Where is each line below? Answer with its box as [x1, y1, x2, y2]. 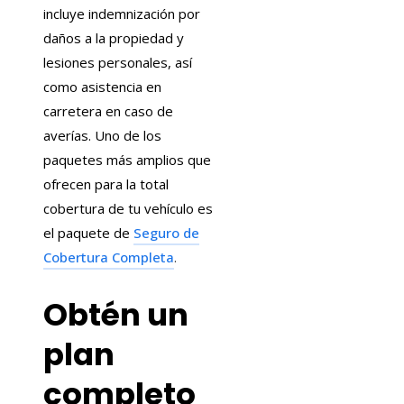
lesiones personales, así [43, 52, 192, 71]
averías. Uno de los [43, 125, 161, 144]
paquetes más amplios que [43, 150, 211, 169]
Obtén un [43, 293, 188, 337]
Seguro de [133, 223, 199, 242]
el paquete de [43, 223, 130, 242]
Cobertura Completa [43, 247, 174, 266]
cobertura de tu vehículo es [43, 198, 213, 217]
